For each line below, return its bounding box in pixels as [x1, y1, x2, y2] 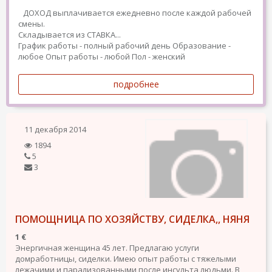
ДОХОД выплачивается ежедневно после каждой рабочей [18, 7, 251, 18]
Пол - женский [132, 51, 185, 62]
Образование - [172, 40, 231, 51]
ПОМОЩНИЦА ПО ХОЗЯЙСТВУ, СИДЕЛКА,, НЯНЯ [15, 212, 250, 226]
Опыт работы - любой [46, 51, 130, 62]
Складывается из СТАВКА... [18, 29, 121, 40]
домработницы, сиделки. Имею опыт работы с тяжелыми [15, 253, 236, 264]
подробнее [113, 78, 159, 90]
